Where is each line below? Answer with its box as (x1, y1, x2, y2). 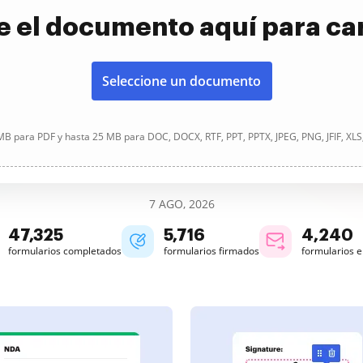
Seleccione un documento (102, 72, 261, 90)
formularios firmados (164, 244, 259, 258)
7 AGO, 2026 (148, 196, 215, 211)
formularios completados (8, 244, 122, 258)
